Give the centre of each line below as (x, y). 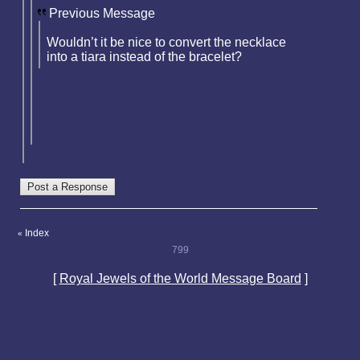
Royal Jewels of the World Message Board (180, 278)
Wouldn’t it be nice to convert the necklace (166, 42)
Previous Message (102, 13)
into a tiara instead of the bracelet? (144, 56)
